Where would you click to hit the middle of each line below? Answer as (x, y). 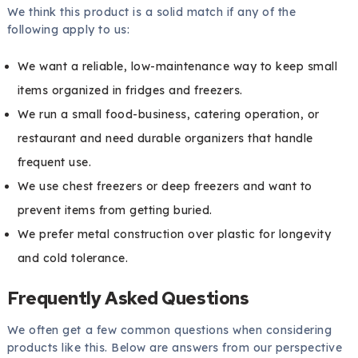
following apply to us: (68, 30)
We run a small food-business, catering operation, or (168, 115)
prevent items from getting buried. (115, 211)
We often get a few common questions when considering (169, 330)
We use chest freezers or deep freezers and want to (165, 187)
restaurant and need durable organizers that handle (165, 139)
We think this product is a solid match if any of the (151, 12)
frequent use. (54, 163)
